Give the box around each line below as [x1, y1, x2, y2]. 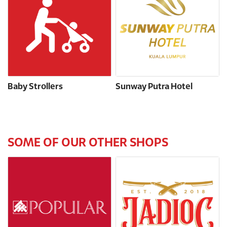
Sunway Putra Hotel [116, 83, 193, 91]
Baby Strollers [8, 83, 63, 91]
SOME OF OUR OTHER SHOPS [8, 137, 168, 149]
